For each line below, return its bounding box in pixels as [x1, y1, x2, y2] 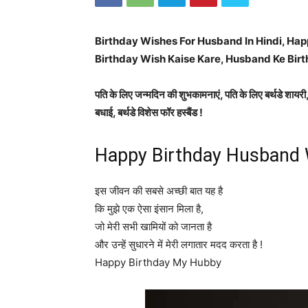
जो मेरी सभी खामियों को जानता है [95, 220, 212, 233]
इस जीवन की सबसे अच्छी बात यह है [95, 184, 223, 197]
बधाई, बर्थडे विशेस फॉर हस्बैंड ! [95, 106, 203, 119]
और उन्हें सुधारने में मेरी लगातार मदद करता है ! [95, 238, 263, 251]
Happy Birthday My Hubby [95, 256, 221, 269]
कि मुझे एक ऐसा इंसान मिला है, [95, 202, 203, 215]
